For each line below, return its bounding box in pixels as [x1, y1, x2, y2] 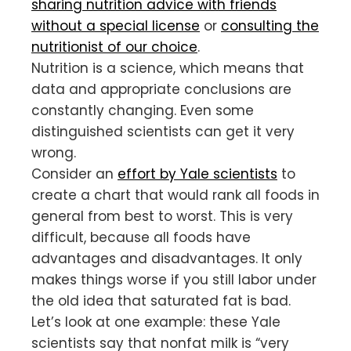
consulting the [221, 16, 319, 35]
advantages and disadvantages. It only [31, 248, 302, 268]
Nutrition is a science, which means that [31, 58, 304, 78]
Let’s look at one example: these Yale [31, 312, 280, 331]
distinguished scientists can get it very [31, 121, 295, 141]
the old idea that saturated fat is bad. [31, 291, 291, 310]
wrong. [31, 143, 76, 162]
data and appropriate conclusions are [31, 79, 291, 99]
